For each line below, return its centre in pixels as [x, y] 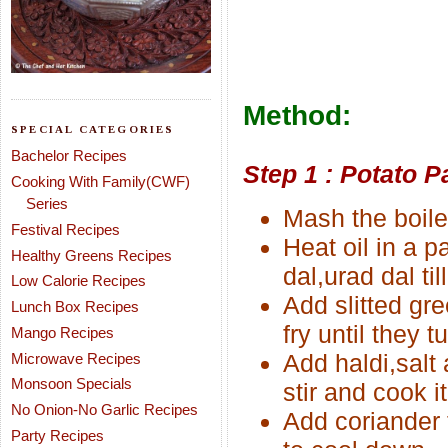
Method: [297, 115]
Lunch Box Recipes [75, 306]
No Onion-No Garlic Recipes [104, 409]
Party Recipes [57, 435]
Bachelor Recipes [69, 156]
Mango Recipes [62, 332]
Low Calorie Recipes [78, 281]
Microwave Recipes [76, 358]
